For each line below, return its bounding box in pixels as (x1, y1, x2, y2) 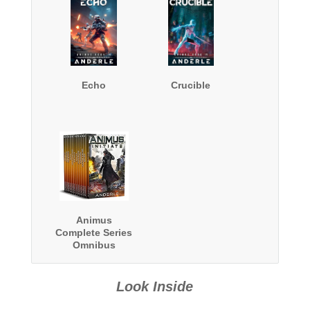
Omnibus (72, 239, 116, 251)
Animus (75, 215, 112, 226)
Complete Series (55, 227, 133, 239)
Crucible (171, 80, 211, 91)
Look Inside (116, 279, 194, 295)
